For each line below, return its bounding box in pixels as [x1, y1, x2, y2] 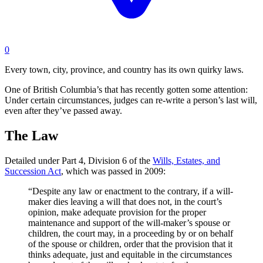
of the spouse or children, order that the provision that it [28, 238, 232, 249]
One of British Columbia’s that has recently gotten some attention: [5, 85, 248, 95]
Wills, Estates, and [153, 155, 220, 166]
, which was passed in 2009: [61, 166, 166, 176]
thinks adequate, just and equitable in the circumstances [28, 249, 232, 259]
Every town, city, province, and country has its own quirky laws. [5, 65, 244, 75]
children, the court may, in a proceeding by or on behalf [28, 228, 233, 238]
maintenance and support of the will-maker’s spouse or [28, 217, 230, 228]
